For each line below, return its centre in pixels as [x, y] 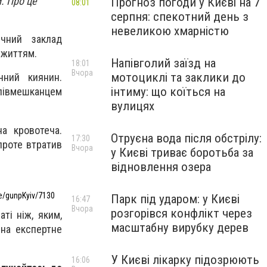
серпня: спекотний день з [180, 17]
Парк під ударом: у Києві [175, 199]
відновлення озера [161, 167]
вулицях [133, 106]
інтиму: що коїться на [168, 92]
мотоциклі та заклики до [178, 77]
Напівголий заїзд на [163, 63]
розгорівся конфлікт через [181, 213]
